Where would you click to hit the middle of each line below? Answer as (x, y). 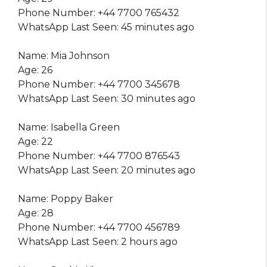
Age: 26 (35, 70)
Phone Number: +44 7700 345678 (99, 85)
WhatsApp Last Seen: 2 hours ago (98, 242)
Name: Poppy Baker (66, 199)
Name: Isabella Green (69, 128)
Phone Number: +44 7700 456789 (99, 228)
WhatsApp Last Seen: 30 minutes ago (107, 99)
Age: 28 (36, 213)
